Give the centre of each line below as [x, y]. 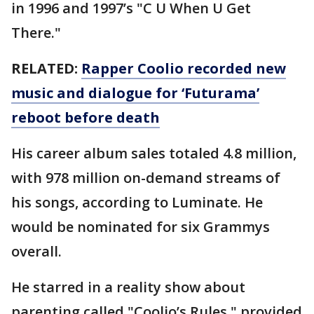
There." [36, 33]
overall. [36, 252]
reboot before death [86, 118]
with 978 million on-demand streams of [146, 178]
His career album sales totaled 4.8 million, [154, 153]
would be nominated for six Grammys [141, 227]
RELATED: [46, 69]
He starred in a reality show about [128, 287]
